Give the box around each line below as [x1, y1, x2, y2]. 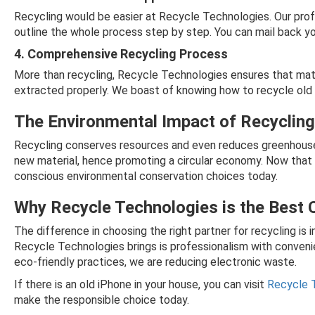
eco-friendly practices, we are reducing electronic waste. [14, 255, 297, 269]
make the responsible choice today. [14, 293, 189, 307]
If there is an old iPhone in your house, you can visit [14, 278, 267, 291]
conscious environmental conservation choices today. [14, 169, 278, 183]
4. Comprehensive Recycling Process [14, 46, 228, 61]
